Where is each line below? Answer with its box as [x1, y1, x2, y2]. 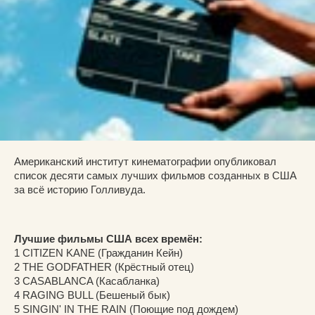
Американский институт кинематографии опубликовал [14, 155, 276, 167]
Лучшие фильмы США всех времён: [14, 233, 202, 245]
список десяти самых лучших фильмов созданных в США [14, 169, 297, 181]
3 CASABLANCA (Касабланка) [14, 275, 160, 287]
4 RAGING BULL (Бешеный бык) [14, 289, 170, 301]
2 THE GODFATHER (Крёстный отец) [14, 261, 194, 273]
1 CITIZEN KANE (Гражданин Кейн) [14, 247, 183, 259]
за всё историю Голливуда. [14, 184, 146, 195]
